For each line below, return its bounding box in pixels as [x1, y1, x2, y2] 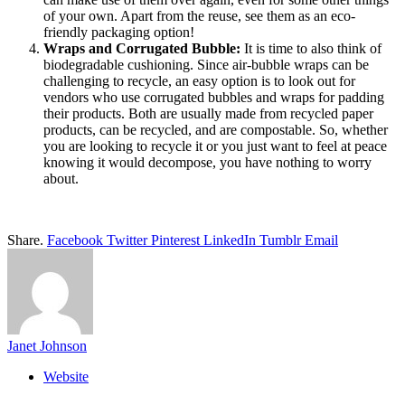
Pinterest [151, 231, 200, 248]
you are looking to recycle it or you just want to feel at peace [43, 137, 387, 154]
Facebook [47, 231, 103, 248]
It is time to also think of [240, 40, 381, 56]
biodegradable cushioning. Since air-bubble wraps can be [43, 56, 369, 72]
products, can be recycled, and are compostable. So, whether [43, 121, 388, 137]
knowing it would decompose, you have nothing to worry [43, 154, 372, 170]
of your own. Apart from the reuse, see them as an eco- [43, 7, 355, 24]
